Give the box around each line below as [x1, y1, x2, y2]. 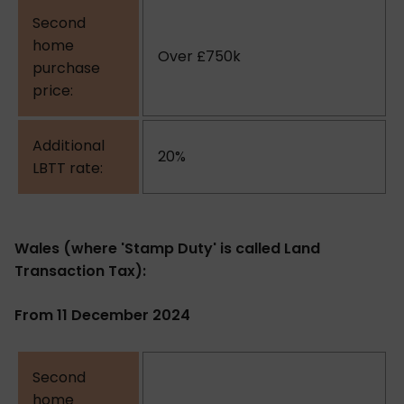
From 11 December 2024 [14, 304, 190, 326]
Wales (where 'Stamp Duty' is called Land [14, 237, 320, 259]
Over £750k [158, 46, 241, 68]
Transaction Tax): [14, 260, 146, 281]
